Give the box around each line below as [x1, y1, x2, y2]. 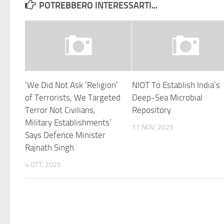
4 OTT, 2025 [25, 160, 61, 169]
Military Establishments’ [25, 117, 111, 127]
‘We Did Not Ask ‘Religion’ [25, 79, 118, 90]
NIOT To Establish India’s [132, 79, 220, 90]
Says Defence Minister [25, 129, 105, 140]
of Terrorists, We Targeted [25, 92, 120, 102]
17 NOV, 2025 [132, 122, 174, 131]
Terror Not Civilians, [25, 104, 95, 115]
